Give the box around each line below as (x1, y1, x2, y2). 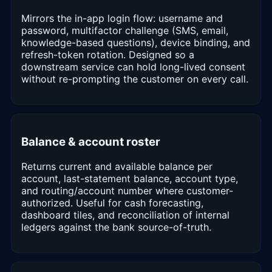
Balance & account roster (21, 135, 160, 149)
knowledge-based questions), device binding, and (21, 36, 250, 49)
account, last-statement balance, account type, (21, 172, 238, 185)
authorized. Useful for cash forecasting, (21, 197, 203, 209)
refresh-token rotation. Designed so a (21, 48, 194, 61)
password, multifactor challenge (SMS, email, (21, 24, 228, 36)
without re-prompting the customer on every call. (21, 72, 248, 85)
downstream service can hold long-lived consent (21, 60, 245, 73)
